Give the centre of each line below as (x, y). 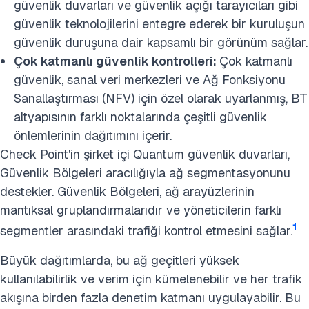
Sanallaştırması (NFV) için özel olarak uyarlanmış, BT (161, 99)
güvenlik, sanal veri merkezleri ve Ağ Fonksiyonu (150, 80)
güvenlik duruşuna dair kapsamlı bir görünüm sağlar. (161, 43)
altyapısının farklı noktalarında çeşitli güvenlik (140, 117)
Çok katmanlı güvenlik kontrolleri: (117, 61)
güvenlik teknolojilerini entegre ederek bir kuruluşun (159, 24)
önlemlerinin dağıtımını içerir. (93, 136)
